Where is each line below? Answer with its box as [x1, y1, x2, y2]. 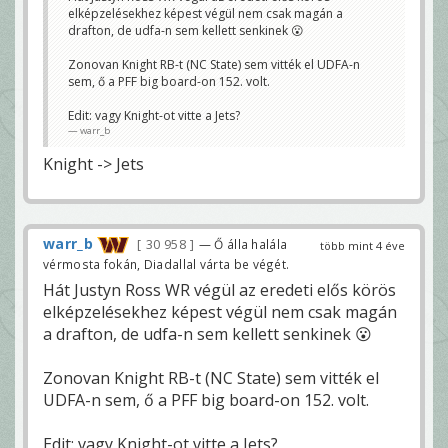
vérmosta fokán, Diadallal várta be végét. [43, 256, 290, 273]
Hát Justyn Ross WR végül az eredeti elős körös [43, 279, 396, 302]
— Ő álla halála [198, 236, 288, 253]
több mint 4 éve [320, 238, 405, 254]
